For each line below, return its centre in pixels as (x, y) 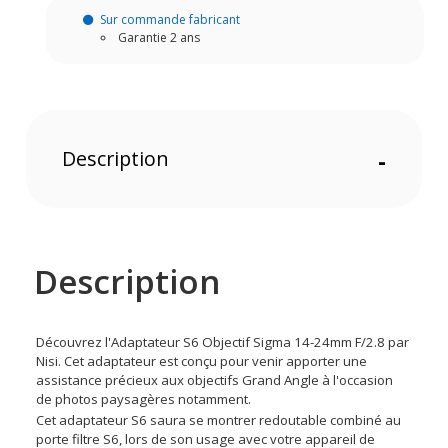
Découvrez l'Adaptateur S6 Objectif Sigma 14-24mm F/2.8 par (223, 341)
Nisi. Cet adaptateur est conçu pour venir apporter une (202, 360)
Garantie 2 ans (159, 37)
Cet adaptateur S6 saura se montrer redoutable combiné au (219, 419)
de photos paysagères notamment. (144, 398)
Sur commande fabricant (169, 19)
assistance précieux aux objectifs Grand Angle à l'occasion (215, 379)
